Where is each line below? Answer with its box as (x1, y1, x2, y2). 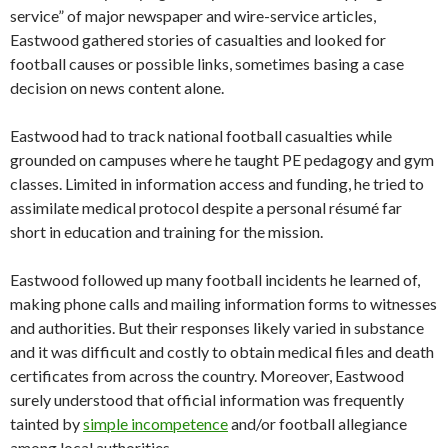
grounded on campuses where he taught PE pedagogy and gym (10, 150, 434, 170)
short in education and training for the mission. (10, 222, 323, 242)
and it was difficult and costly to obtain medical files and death (10, 342, 434, 362)
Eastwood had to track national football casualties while (10, 126, 392, 146)
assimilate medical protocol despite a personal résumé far (10, 198, 402, 218)
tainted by (10, 414, 83, 434)
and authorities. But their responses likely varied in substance (10, 318, 424, 338)
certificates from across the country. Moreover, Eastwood (10, 366, 404, 386)
